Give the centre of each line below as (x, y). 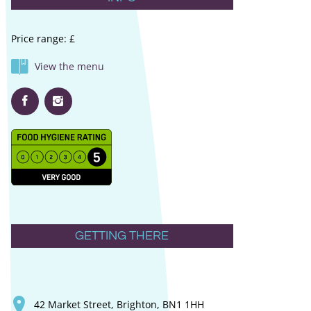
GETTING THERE (122, 235)
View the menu (69, 66)
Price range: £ (43, 38)
